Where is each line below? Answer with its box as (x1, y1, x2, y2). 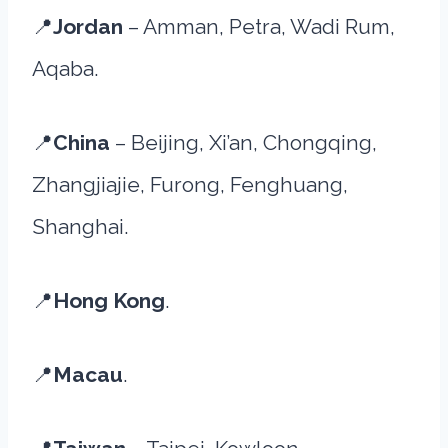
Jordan (53, 14, 128, 39)
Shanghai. (32, 214, 129, 239)
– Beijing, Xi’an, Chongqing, (115, 130, 377, 155)
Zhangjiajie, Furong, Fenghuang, (32, 172, 348, 197)
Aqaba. (32, 56, 99, 81)
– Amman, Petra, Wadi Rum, (128, 14, 395, 39)
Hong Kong (53, 288, 165, 313)
